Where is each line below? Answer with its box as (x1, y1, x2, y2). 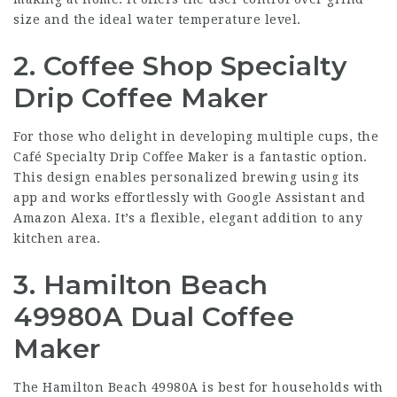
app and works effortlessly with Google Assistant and (13, 191, 365, 205)
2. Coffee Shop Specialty (13, 50, 346, 82)
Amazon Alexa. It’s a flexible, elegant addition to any (13, 211, 362, 225)
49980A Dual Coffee (13, 300, 294, 333)
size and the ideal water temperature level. (13, 12, 301, 27)
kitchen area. (13, 231, 101, 245)
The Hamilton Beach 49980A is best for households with (13, 380, 384, 394)
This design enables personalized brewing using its (13, 170, 359, 184)
